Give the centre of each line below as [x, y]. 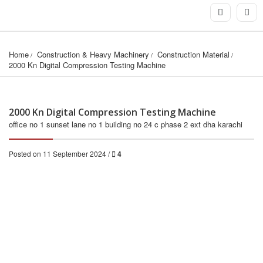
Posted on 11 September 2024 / [60, 154]
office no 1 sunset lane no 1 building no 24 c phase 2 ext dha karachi [126, 124]
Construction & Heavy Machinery [93, 55]
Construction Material [193, 55]
